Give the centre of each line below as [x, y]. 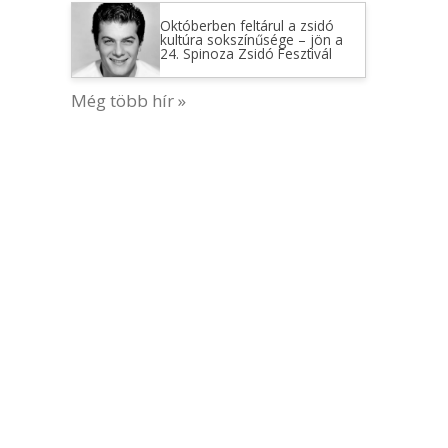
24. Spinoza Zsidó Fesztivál [245, 53]
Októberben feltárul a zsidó [246, 25]
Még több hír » [128, 100]
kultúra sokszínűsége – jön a [251, 39]
